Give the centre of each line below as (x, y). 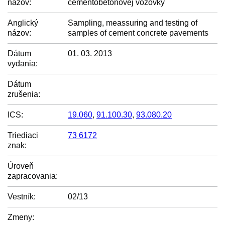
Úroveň (21, 166)
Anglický (23, 23)
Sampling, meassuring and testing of (133, 23)
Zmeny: (21, 217)
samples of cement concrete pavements (138, 33)
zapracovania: (33, 176)
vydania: (23, 64)
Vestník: (22, 197)
